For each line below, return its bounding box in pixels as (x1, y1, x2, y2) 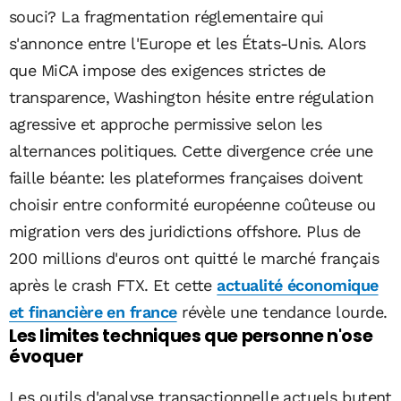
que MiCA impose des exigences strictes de (9, 61, 326, 81)
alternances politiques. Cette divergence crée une (9, 141, 373, 161)
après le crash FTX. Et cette (9, 276, 218, 295)
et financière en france (9, 303, 177, 322)
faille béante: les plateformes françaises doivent (9, 168, 363, 188)
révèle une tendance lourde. (176, 303, 388, 322)
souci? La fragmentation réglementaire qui (9, 7, 324, 27)
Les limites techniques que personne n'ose (9, 324, 373, 349)
